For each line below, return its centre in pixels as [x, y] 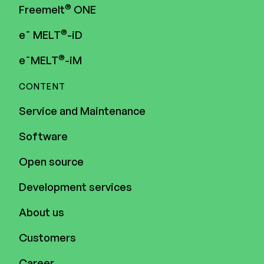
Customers [47, 237]
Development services [75, 187]
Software [43, 136]
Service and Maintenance [82, 110]
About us [42, 212]
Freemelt [42, 9]
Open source [51, 161]
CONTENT [42, 86]
